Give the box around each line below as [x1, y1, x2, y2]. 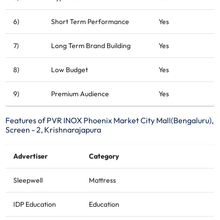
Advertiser [13, 151, 48, 161]
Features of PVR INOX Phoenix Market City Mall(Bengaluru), [5, 115, 214, 125]
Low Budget [51, 65, 88, 74]
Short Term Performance [51, 17, 130, 26]
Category [89, 151, 119, 161]
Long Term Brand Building [51, 41, 131, 50]
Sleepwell [13, 175, 43, 185]
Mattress [89, 175, 116, 185]
